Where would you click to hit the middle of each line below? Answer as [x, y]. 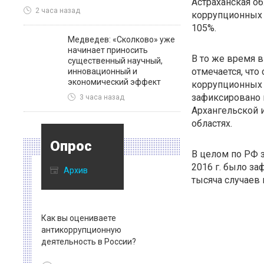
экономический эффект [114, 82]
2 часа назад [58, 11]
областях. [212, 123]
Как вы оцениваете [79, 218]
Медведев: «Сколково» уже [121, 39]
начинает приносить [108, 50]
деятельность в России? [89, 242]
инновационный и [103, 71]
